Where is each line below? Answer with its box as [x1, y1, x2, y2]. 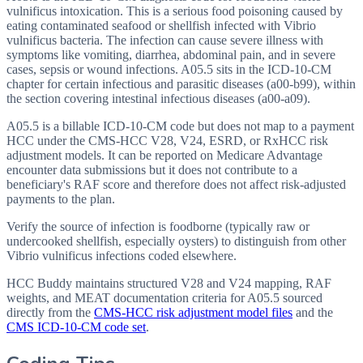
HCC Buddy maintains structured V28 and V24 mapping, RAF [6, 275, 331, 290]
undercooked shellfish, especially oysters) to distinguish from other [6, 233, 346, 248]
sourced [280, 290, 322, 305]
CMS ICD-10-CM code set [6, 319, 146, 334]
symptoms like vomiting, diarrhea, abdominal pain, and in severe [6, 47, 335, 62]
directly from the [6, 305, 91, 319]
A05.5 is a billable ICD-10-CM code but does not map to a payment [6, 118, 354, 133]
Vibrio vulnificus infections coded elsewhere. [6, 248, 237, 263]
